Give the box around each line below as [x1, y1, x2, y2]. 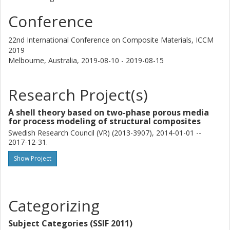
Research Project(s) [8, 84, 148, 105]
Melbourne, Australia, [8, 55, 81, 65]
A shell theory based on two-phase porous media [8, 107, 209, 118]
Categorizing [8, 195, 100, 216]
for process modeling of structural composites [8, 116, 201, 127]
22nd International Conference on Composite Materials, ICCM [8, 35, 214, 45]
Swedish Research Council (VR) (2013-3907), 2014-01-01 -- [8, 128, 201, 138]
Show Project [14, 154, 51, 163]
